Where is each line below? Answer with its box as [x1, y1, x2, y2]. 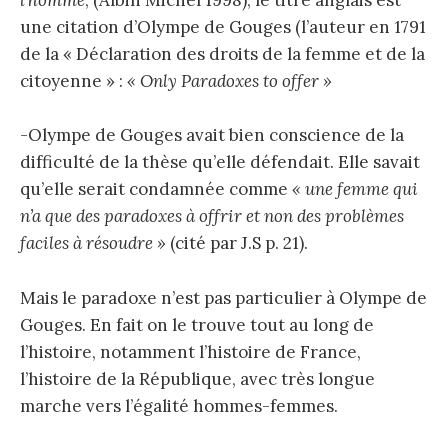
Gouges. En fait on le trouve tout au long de [20, 313, 374, 336]
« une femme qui [288, 178, 418, 201]
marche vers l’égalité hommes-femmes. [20, 394, 338, 417]
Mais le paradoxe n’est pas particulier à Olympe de [20, 286, 427, 309]
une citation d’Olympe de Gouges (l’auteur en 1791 [20, 16, 426, 39]
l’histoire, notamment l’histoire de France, [20, 340, 361, 363]
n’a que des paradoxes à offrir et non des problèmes [20, 205, 404, 228]
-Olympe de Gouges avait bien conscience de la [20, 124, 404, 147]
